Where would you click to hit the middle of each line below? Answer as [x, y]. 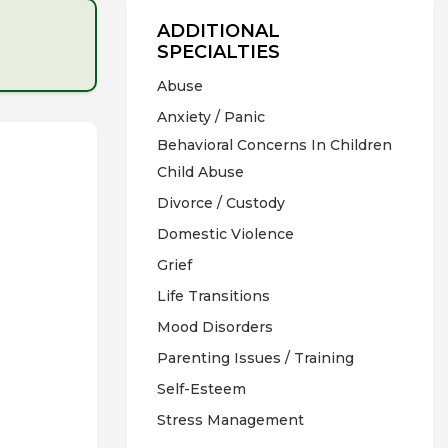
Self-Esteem [201, 389]
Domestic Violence [225, 234]
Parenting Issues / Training [255, 358]
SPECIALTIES [218, 52]
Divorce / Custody [221, 203]
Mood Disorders [215, 327]
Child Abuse [200, 172]
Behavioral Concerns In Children [274, 145]
